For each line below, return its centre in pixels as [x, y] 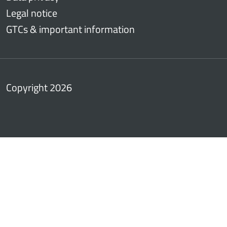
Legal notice [32, 13]
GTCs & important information [70, 29]
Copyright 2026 [39, 87]
